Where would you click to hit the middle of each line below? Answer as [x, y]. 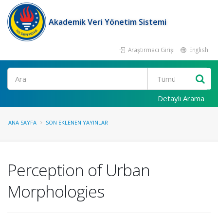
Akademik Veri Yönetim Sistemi [108, 22]
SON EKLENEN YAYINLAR [77, 122]
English [198, 50]
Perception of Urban [79, 170]
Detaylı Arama [181, 98]
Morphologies [56, 191]
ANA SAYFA [22, 122]
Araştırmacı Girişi [151, 50]
